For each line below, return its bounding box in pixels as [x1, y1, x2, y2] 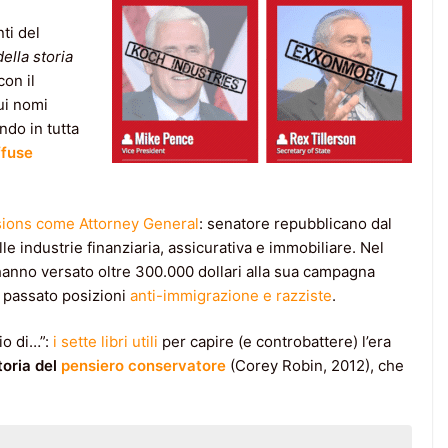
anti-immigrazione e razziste [130, 285, 332, 305]
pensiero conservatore [61, 356, 226, 376]
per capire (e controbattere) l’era [158, 332, 391, 352]
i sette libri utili [49, 332, 158, 352]
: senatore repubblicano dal [199, 213, 392, 233]
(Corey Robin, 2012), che [230, 356, 404, 376]
